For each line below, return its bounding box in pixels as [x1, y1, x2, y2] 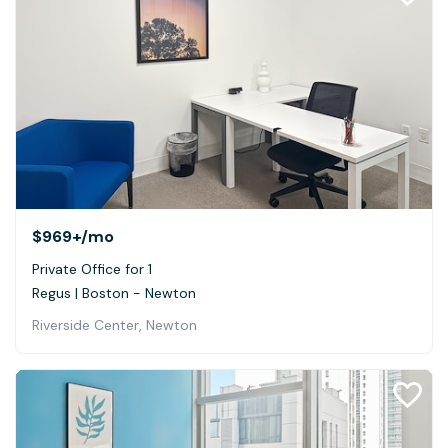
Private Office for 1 [32, 260, 152, 279]
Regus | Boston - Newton [32, 284, 196, 303]
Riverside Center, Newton [32, 316, 197, 335]
